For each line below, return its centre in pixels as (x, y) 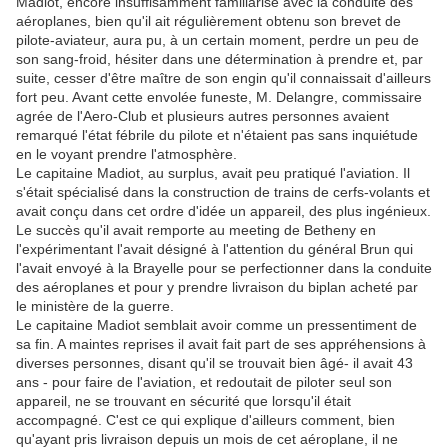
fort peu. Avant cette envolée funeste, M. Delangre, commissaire (219, 96)
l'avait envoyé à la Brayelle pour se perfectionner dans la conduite (224, 267)
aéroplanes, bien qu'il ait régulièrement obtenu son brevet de (208, 20)
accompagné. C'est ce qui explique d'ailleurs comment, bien (205, 419)
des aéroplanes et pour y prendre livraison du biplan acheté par (217, 286)
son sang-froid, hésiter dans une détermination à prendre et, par (219, 58)
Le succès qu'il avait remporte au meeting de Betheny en (196, 229)
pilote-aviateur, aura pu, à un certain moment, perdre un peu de (217, 39)
